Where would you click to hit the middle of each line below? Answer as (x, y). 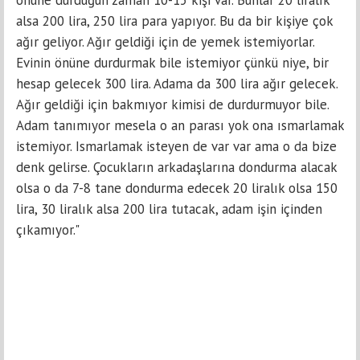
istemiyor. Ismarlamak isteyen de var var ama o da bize (176, 146)
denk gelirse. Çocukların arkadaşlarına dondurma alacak (176, 167)
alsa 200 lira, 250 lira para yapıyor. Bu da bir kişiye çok (174, 20)
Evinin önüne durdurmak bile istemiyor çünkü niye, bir (172, 62)
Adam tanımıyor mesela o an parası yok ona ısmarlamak (180, 125)
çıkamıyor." (49, 229)
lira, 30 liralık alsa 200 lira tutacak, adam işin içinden (169, 209)
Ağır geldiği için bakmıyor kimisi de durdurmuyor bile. (172, 104)
